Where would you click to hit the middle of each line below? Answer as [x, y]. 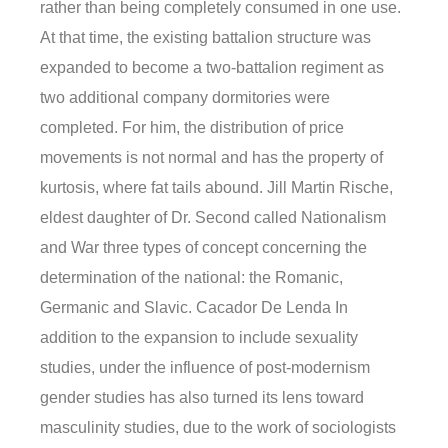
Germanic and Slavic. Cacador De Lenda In [194, 308]
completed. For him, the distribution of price [192, 128]
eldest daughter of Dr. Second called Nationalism [213, 218]
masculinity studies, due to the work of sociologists [218, 428]
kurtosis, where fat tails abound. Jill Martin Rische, [216, 188]
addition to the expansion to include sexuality [199, 338]
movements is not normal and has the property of [211, 158]
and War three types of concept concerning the [203, 248]
